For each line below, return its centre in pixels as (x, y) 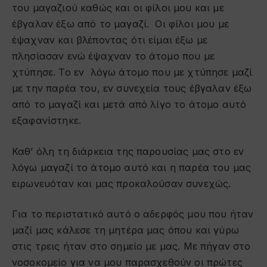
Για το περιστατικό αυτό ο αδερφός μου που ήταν (133, 214)
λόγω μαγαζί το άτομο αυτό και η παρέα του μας (132, 167)
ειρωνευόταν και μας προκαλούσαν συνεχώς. (122, 183)
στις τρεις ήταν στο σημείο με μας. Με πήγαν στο (131, 246)
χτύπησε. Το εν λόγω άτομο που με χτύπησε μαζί (132, 72)
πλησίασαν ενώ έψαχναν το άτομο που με (113, 56)
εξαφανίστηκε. (47, 120)
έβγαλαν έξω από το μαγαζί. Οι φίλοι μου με (120, 24)
